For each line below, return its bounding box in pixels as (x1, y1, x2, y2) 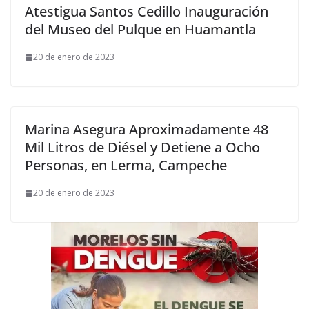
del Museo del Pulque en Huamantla (25, 20, 256, 39)
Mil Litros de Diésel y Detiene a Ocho (25, 138, 260, 157)
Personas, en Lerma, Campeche (25, 156, 227, 175)
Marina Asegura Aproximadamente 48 (25, 120, 268, 139)
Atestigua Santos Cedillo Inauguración (25, 2, 268, 21)
